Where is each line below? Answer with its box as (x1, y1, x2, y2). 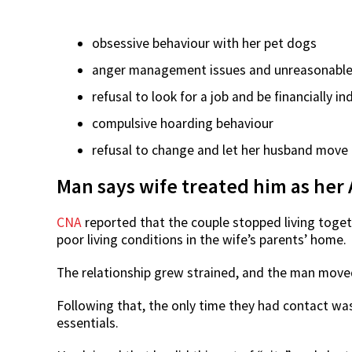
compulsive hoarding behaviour (92, 114, 273, 132)
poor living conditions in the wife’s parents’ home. (57, 230, 346, 248)
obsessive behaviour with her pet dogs (92, 34, 317, 52)
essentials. (57, 313, 119, 332)
